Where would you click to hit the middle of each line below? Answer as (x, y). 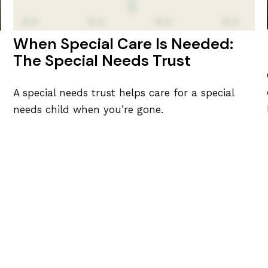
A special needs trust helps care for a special (124, 93)
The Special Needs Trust (102, 60)
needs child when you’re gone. (89, 110)
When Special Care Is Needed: (124, 44)
